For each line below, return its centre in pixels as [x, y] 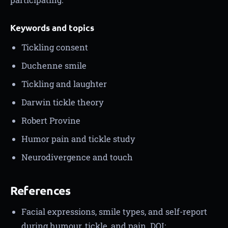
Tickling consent [55, 47]
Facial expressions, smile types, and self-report [114, 211]
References [40, 190]
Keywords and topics [52, 27]
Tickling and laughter [64, 83]
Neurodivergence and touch [77, 157]
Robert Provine [51, 120]
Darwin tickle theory [63, 102]
